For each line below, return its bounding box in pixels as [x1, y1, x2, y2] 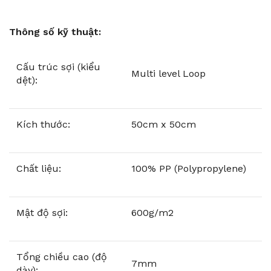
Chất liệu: [16, 162, 61, 174]
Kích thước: [16, 118, 70, 130]
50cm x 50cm [131, 118, 196, 130]
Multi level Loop [131, 67, 206, 79]
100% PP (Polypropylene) [131, 162, 246, 174]
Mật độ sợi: [16, 206, 68, 218]
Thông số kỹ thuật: [9, 25, 101, 38]
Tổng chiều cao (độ [16, 250, 107, 263]
